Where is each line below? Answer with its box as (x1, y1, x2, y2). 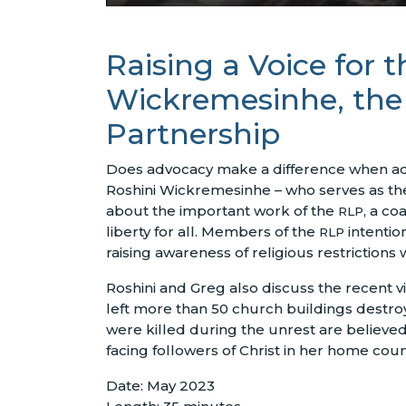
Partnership (106, 116, 280, 152)
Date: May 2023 (106, 377, 215, 395)
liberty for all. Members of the (106, 223, 319, 241)
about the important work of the (106, 202, 338, 220)
